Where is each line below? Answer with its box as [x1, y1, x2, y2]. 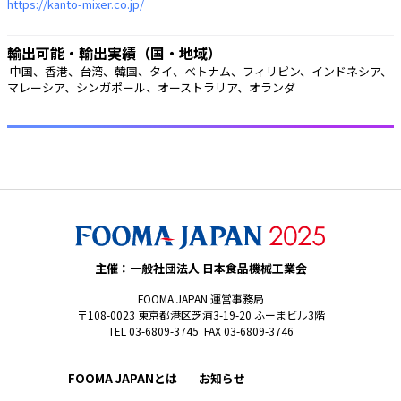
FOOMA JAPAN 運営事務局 [137, 291, 264, 307]
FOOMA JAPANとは [67, 370, 177, 388]
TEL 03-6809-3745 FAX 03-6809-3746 [107, 323, 294, 339]
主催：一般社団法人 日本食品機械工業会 [94, 260, 307, 277]
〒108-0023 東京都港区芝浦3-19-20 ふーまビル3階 [76, 307, 325, 323]
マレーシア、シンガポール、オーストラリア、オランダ [7, 79, 298, 97]
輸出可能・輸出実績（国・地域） [7, 42, 222, 64]
